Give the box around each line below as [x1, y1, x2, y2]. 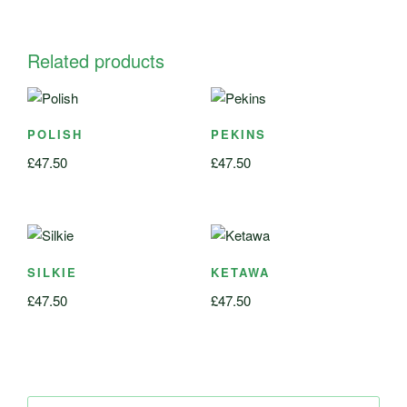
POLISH [27, 125, 83, 144]
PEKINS [210, 125, 266, 144]
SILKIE [27, 263, 77, 281]
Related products [27, 46, 164, 74]
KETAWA [210, 263, 270, 281]
